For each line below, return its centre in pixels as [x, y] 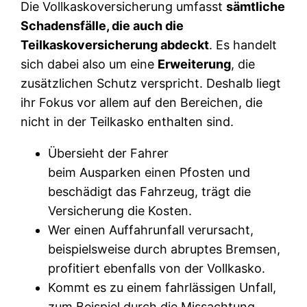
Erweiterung [195, 64]
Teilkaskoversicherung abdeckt [115, 45]
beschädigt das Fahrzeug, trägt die [150, 191]
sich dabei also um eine [89, 64]
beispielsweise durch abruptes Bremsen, [164, 249]
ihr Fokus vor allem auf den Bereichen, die [142, 102]
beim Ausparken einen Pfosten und [149, 172]
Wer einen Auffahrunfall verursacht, [151, 230]
